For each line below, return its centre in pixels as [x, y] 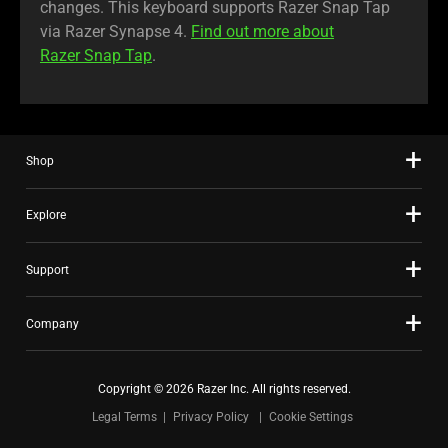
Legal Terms [124, 417]
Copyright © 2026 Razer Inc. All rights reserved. [224, 389]
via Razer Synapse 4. [115, 32]
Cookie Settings [310, 417]
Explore [46, 215]
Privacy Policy [210, 417]
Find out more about [262, 32]
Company [52, 323]
